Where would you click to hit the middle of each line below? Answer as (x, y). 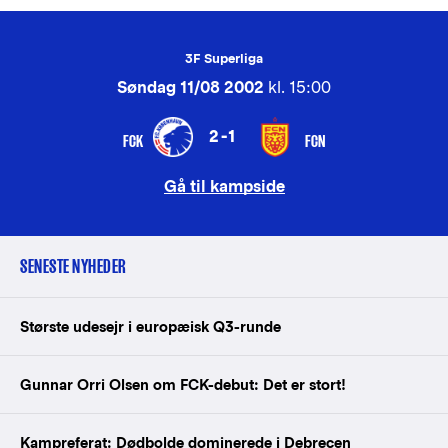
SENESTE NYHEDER (73, 266)
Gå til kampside (224, 186)
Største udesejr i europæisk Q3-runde (150, 326)
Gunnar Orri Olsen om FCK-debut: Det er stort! (183, 384)
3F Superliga (224, 58)
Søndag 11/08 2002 (190, 87)
